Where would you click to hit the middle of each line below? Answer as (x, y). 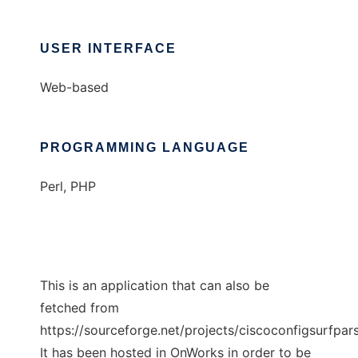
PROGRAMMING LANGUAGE (145, 147)
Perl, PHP (68, 186)
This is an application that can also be (155, 285)
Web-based (74, 87)
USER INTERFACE (108, 48)
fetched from (80, 308)
